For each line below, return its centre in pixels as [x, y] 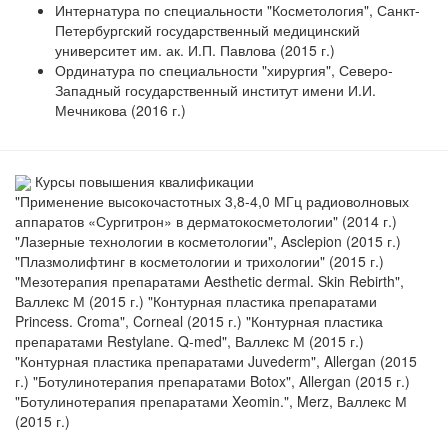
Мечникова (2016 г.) [120, 109]
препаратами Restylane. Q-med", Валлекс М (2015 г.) [189, 340]
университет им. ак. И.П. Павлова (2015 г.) [195, 49]
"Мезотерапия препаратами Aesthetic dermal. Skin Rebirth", [209, 280]
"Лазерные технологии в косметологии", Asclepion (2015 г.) [208, 240]
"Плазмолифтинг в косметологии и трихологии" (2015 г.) [199, 260]
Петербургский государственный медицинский [207, 29]
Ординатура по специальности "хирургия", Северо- [224, 69]
